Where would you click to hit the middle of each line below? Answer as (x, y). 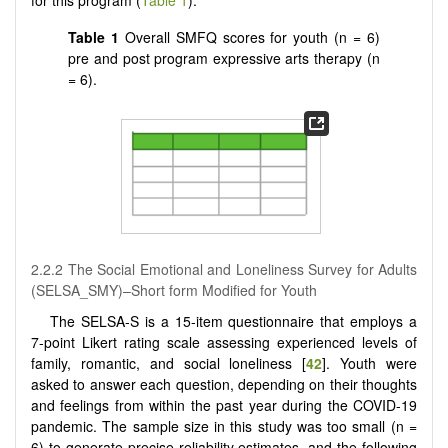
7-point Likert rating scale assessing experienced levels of (224, 342)
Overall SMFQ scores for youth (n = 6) (252, 37)
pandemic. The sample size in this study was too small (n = (224, 426)
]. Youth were (370, 363)
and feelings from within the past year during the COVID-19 (224, 405)
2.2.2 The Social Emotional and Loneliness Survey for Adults (224, 269)
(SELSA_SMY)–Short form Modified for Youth (174, 290)
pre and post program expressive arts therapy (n (224, 58)
